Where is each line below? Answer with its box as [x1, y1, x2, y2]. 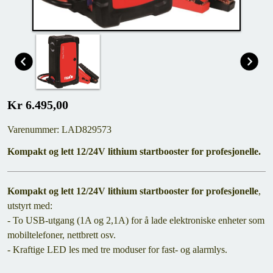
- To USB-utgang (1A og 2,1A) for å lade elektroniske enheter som [7, 215, 264, 225]
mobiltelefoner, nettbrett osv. [7, 230, 116, 240]
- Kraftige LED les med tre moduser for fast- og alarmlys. [7, 244, 227, 255]
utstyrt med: [7, 200, 52, 211]
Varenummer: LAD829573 [7, 124, 112, 135]
